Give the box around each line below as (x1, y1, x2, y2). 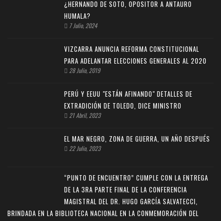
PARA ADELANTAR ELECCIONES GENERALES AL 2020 (64, 56, 207, 66)
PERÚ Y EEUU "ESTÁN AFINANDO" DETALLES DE (64, 89, 192, 99)
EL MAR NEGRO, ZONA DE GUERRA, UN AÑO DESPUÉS (64, 134, 210, 144)
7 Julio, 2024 (68, 21, 97, 30)
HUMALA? (64, 11, 91, 21)
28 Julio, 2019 (68, 66, 100, 74)
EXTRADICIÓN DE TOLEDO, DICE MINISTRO (64, 101, 182, 110)
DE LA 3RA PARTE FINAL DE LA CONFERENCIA (64, 184, 187, 194)
